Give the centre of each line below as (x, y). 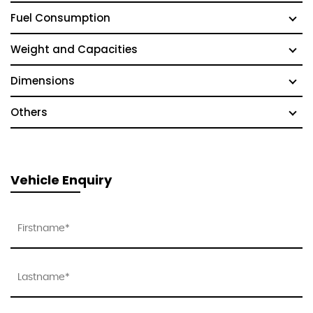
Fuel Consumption (60, 17)
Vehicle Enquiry (61, 180)
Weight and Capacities (74, 49)
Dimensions (43, 80)
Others (29, 112)
